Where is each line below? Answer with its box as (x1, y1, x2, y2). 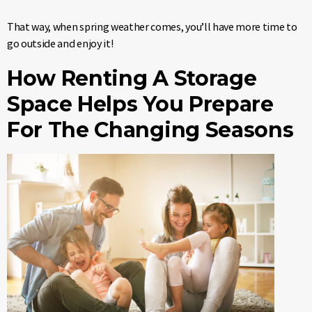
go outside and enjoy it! (7, 36, 114, 50)
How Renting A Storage (7, 65, 257, 91)
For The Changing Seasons (7, 116, 294, 143)
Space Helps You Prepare (7, 91, 274, 117)
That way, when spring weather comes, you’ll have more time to (7, 19, 297, 33)
